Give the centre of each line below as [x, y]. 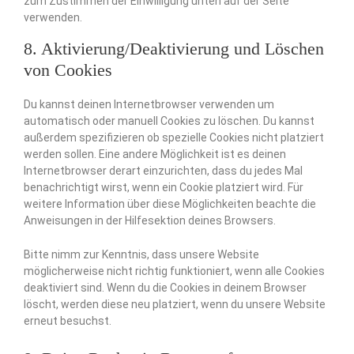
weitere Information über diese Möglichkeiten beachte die [170, 203]
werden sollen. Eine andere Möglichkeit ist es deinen [155, 154]
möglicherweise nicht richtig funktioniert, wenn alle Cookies [174, 271]
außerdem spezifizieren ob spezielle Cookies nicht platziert [174, 137]
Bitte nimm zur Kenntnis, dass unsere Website [141, 255]
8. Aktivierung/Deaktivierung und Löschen [174, 48]
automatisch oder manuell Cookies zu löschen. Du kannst [169, 121]
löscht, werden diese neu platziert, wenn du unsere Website [175, 305]
